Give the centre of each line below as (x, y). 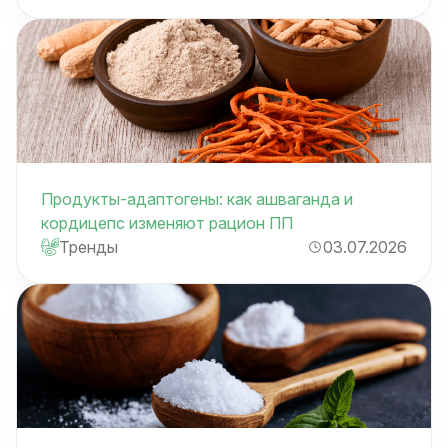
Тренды (88, 246)
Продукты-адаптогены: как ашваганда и (197, 198)
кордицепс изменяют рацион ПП (167, 222)
